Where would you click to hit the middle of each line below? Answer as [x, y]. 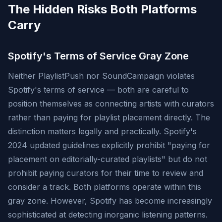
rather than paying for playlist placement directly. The [109, 117]
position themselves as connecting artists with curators [111, 104]
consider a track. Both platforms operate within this [105, 187]
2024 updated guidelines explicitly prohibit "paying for [109, 145]
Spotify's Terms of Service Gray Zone [98, 56]
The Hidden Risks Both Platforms [102, 9]
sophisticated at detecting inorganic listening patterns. [108, 215]
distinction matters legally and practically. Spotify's [102, 131]
